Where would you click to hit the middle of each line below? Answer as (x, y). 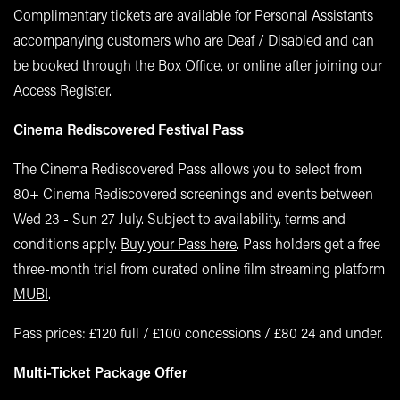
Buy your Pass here (179, 243)
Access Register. (62, 89)
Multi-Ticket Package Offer (100, 371)
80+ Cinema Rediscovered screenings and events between (193, 193)
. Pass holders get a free (308, 243)
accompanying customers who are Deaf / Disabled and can (194, 39)
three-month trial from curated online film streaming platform (199, 268)
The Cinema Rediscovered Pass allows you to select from (187, 168)
